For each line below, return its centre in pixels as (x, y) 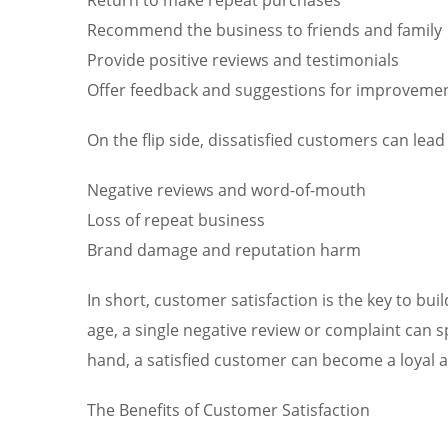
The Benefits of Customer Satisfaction (228, 409)
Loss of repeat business (176, 219)
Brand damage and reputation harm (224, 249)
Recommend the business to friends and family (264, 29)
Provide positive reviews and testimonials (243, 59)
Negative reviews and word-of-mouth (226, 189)
